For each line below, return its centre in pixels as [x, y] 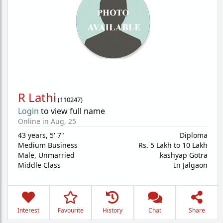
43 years [32, 135]
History [113, 210]
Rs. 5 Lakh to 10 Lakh [173, 145]
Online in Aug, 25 [47, 121]
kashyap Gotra [184, 155]
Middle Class [39, 165]
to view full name [72, 111]
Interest [29, 210]
